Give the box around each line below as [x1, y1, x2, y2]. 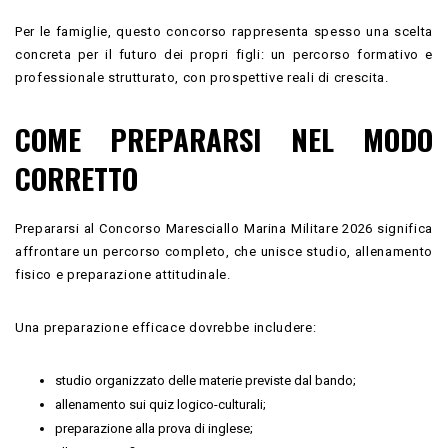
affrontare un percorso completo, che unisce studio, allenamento [15, 243, 433, 259]
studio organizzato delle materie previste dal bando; [55, 372, 356, 388]
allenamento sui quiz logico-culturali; [55, 396, 266, 412]
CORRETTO [15, 155, 138, 199]
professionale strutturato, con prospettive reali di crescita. [15, 69, 389, 85]
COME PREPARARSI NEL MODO [15, 116, 433, 160]
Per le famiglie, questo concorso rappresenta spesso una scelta [15, 23, 433, 39]
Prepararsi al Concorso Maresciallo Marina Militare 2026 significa [15, 220, 433, 236]
